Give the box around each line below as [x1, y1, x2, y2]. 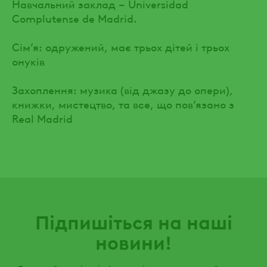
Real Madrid [12, 110, 73, 125]
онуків [12, 52, 45, 68]
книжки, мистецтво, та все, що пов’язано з [12, 95, 234, 111]
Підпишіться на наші [35, 209, 232, 234]
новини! [95, 229, 172, 254]
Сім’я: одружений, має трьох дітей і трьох [12, 38, 229, 54]
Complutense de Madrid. [12, 10, 136, 25]
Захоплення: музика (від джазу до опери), [12, 81, 233, 97]
